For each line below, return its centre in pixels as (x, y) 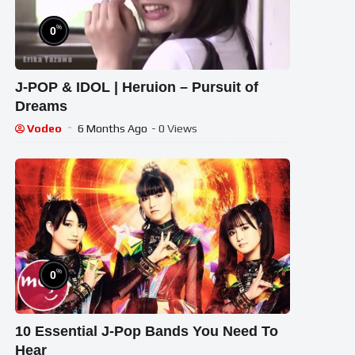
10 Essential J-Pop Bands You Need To (147, 332)
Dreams (42, 107)
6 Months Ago (113, 129)
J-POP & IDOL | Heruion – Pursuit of (137, 88)
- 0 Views (175, 129)
